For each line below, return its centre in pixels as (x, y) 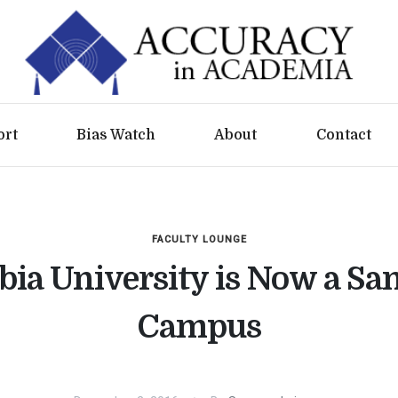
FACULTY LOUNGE (199, 239)
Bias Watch (116, 135)
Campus (199, 327)
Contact (343, 135)
